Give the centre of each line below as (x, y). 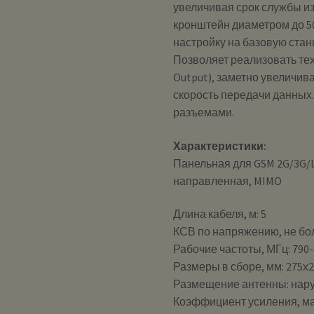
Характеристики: (220, 145)
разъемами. (204, 112)
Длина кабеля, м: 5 (220, 214)
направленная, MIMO (228, 180)
